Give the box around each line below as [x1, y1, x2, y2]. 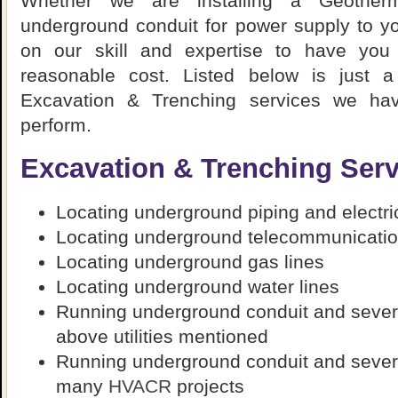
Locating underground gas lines [56, 251, 324, 272]
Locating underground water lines [56, 275, 339, 297]
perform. [20, 115, 92, 135]
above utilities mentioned [56, 325, 268, 346]
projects [171, 375, 244, 396]
